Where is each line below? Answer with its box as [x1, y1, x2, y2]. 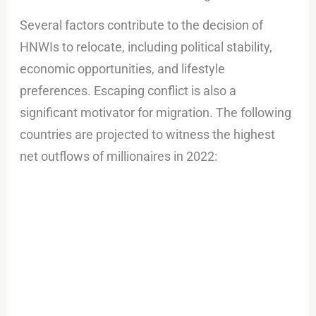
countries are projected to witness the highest [20, 126, 276, 142]
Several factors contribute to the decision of [20, 17, 264, 32]
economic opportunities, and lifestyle [20, 61, 226, 76]
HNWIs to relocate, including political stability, [20, 39, 273, 54]
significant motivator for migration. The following [20, 104, 292, 120]
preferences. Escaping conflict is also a [20, 83, 237, 98]
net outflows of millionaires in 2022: [20, 148, 218, 164]
